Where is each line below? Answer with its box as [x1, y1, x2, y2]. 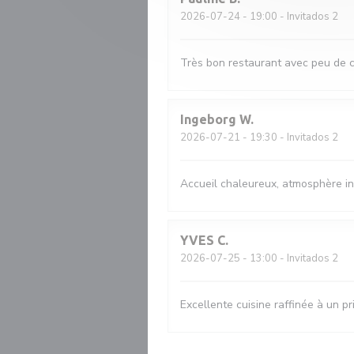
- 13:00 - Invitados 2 [240, 251, 338, 265]
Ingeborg [180, 112, 236, 126]
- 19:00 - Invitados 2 [240, 9, 338, 24]
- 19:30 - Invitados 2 [240, 130, 338, 145]
